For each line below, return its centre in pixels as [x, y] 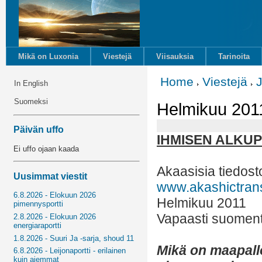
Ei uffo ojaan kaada [46, 149]
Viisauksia [175, 56]
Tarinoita [234, 56]
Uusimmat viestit [51, 176]
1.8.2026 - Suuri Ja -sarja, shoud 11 [74, 238]
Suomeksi [31, 101]
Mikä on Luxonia [48, 56]
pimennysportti [39, 204]
